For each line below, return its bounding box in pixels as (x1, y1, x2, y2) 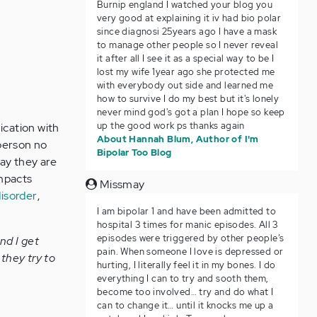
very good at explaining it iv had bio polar (96, 12, 282, 24)
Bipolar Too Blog (96, 146, 172, 158)
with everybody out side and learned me (96, 79, 274, 91)
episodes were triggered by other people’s (96, 232, 284, 244)
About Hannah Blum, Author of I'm (96, 133, 259, 145)
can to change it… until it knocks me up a (96, 299, 274, 311)
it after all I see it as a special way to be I (96, 52, 275, 64)
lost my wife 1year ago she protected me (96, 66, 275, 78)
